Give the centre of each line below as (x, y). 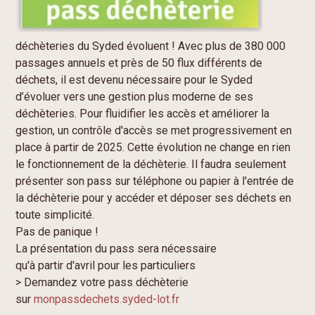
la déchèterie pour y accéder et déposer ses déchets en (154, 198)
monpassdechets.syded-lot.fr (107, 300)
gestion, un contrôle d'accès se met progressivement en (154, 131)
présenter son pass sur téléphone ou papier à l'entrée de (155, 181)
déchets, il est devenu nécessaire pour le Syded (134, 80)
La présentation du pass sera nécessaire (116, 249)
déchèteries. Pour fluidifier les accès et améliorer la (143, 114)
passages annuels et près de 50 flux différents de (139, 63)
